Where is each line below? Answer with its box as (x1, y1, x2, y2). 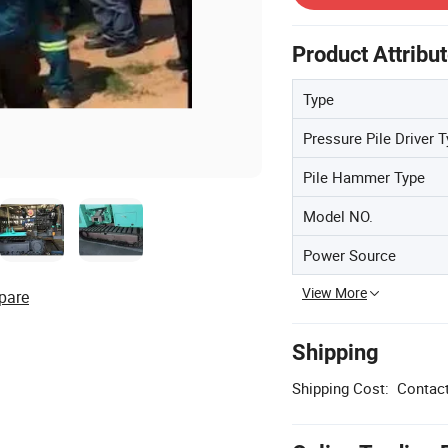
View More (302, 282, 367, 302)
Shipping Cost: (292, 377, 389, 398)
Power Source (303, 244, 396, 265)
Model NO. (303, 205, 373, 226)
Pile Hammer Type (303, 166, 425, 187)
